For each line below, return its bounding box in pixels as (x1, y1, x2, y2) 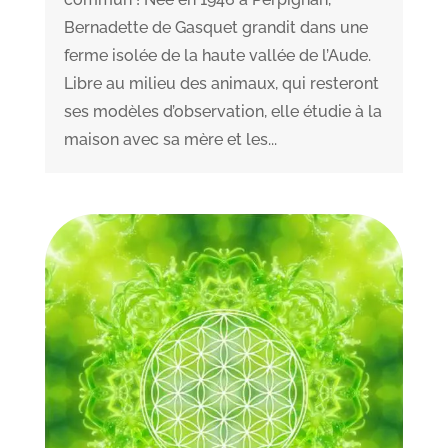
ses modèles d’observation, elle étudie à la (63, 101, 382, 121)
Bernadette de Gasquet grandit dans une (63, 17, 368, 37)
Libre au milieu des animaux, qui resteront (63, 73, 379, 93)
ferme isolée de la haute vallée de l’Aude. (63, 45, 371, 65)
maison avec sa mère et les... (63, 129, 277, 149)
